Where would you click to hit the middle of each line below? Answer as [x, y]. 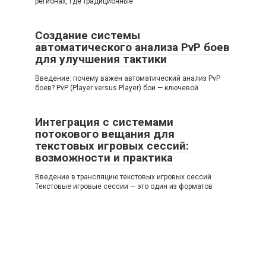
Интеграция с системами [104, 122]
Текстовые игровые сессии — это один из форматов [124, 187]
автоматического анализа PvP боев [132, 47]
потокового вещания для [105, 134]
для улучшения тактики [101, 59]
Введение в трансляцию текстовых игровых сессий [123, 177]
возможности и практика [104, 158]
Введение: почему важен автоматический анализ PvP [128, 79]
